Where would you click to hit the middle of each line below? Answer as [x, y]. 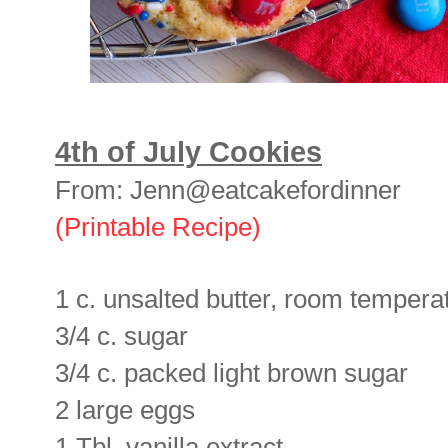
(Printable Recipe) [158, 227]
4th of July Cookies [188, 152]
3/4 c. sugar [121, 336]
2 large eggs [125, 410]
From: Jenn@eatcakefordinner [228, 190]
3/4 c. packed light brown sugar [231, 373]
